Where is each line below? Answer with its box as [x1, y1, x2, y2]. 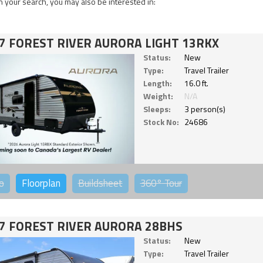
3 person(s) [184, 102, 225, 115]
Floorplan [21, 175, 60, 191]
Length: [143, 76, 172, 89]
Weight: [143, 89, 173, 102]
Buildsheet [77, 175, 123, 191]
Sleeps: [143, 102, 171, 115]
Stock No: [143, 115, 179, 128]
